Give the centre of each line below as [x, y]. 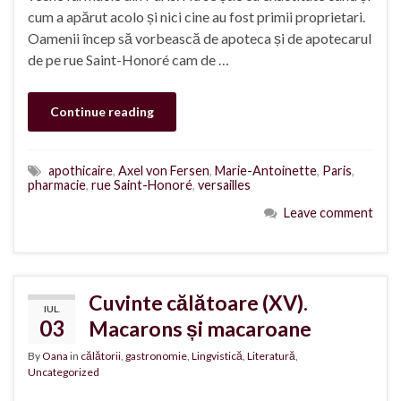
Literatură [271, 356]
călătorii [101, 356]
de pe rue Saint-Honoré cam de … [128, 59]
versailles [224, 184]
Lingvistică [217, 356]
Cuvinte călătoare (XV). [198, 303]
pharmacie [57, 184]
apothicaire [81, 170]
